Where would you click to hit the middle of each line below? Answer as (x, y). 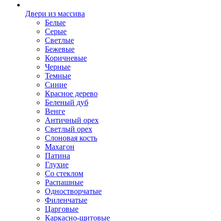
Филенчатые (66, 200)
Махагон (60, 147)
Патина (57, 156)
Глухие (57, 165)
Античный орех (72, 120)
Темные (58, 76)
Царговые (62, 209)
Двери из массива (55, 14)
